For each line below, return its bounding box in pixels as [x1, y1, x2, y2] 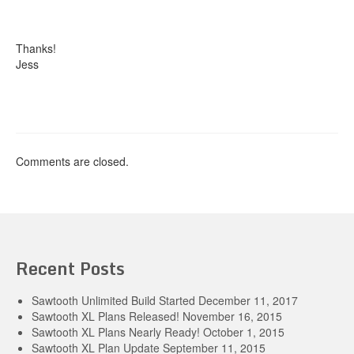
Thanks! [16, 40, 56, 56]
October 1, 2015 [203, 323, 284, 340]
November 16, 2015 [183, 307, 282, 324]
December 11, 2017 [198, 292, 298, 308]
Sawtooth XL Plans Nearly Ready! [32, 323, 200, 340]
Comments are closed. [16, 153, 129, 169]
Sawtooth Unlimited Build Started [32, 292, 195, 308]
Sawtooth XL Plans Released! [32, 307, 179, 324]
